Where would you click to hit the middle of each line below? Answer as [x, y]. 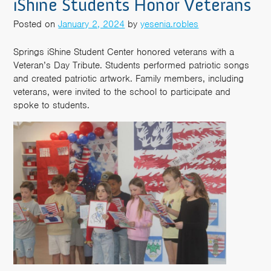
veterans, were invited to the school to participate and [122, 92]
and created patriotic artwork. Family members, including [129, 79]
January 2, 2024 [92, 24]
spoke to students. [52, 106]
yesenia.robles [170, 24]
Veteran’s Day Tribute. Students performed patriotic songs [132, 66]
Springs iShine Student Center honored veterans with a [124, 52]
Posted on [36, 24]
